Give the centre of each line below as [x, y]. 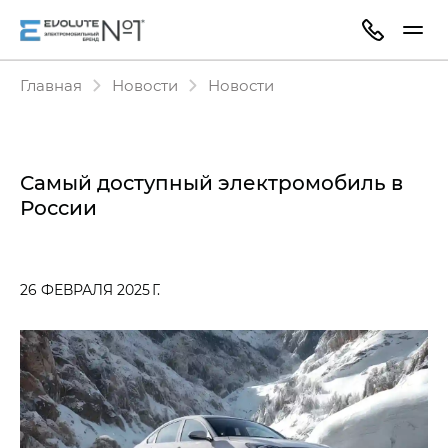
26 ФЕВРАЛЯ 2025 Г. [90, 289]
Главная [51, 85]
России [58, 207]
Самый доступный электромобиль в [211, 182]
